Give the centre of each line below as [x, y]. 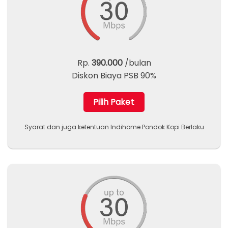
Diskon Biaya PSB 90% [114, 75]
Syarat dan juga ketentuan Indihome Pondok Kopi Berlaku [114, 127]
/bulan [137, 63]
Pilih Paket [114, 102]
